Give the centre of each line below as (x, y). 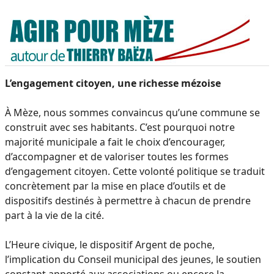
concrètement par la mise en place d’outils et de (115, 186)
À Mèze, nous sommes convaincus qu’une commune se (132, 112)
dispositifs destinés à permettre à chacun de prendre (128, 200)
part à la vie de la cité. (54, 215)
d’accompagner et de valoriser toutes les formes (117, 156)
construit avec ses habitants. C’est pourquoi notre (120, 127)
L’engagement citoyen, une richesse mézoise (113, 83)
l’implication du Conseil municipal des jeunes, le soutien (133, 259)
